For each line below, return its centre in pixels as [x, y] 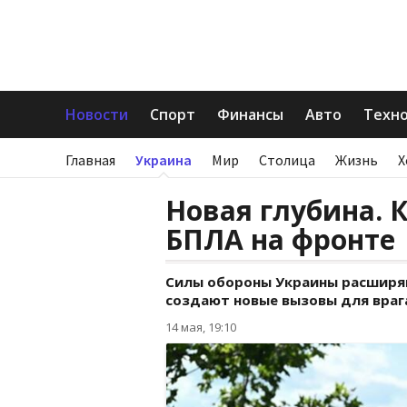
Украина [164, 160]
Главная [90, 160]
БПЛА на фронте [280, 239]
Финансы [250, 114]
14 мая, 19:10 [201, 327]
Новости [97, 114]
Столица [287, 160]
